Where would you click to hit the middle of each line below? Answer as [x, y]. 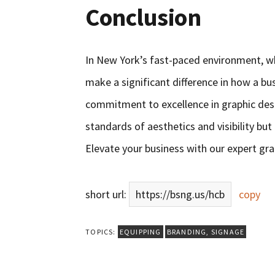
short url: [107, 195]
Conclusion [143, 17]
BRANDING [187, 232]
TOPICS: [102, 232]
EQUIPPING [140, 232]
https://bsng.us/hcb [180, 195]
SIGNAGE [228, 232]
